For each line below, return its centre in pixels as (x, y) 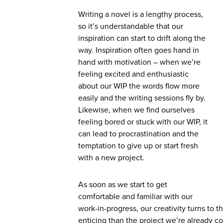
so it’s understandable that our (131, 26)
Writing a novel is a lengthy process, (141, 14)
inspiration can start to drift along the (142, 38)
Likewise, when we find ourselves (136, 110)
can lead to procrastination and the (138, 134)
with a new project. (113, 158)
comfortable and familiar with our (135, 197)
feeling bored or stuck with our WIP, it (143, 122)
